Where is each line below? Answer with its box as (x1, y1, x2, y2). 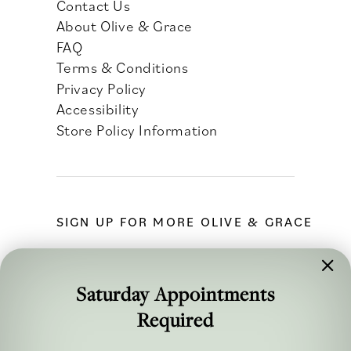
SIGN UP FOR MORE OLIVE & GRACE (56, 212, 313, 230)
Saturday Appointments (75, 280, 276, 307)
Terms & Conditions (56, 57, 189, 78)
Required (136, 306, 215, 333)
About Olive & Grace (56, 16, 194, 36)
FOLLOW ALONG (56, 322, 171, 340)
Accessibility (56, 99, 139, 119)
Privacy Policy (56, 78, 147, 98)
